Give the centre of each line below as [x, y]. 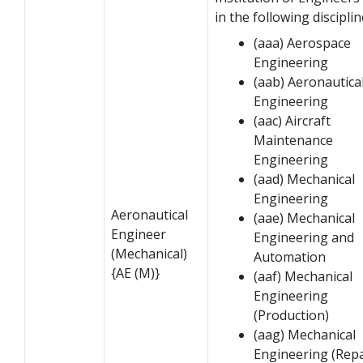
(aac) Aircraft [292, 120]
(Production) [291, 315]
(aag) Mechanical [305, 334]
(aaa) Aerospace [302, 43]
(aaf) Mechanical [303, 276]
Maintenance [293, 140]
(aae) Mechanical [304, 218]
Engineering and [304, 237]
